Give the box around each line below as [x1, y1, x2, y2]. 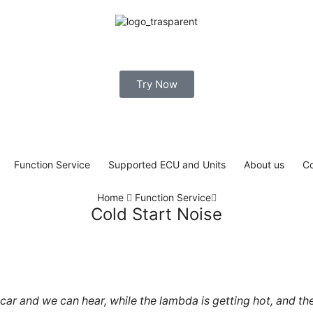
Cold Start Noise [91, 204, 222, 225]
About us [244, 159, 284, 171]
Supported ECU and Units [108, 159, 226, 171]
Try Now [136, 78, 177, 92]
